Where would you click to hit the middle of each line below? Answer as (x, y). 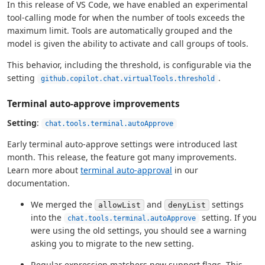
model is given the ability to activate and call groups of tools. (128, 44)
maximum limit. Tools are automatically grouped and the (120, 31)
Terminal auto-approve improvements (93, 104)
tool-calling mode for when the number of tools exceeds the (126, 18)
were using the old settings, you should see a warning (139, 231)
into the (47, 218)
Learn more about (44, 170)
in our (185, 170)
